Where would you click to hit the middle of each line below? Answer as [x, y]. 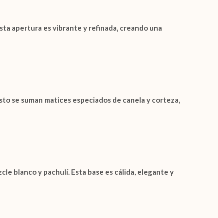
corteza [165, 100]
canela [134, 100]
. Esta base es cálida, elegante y [121, 172]
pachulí [56, 172]
